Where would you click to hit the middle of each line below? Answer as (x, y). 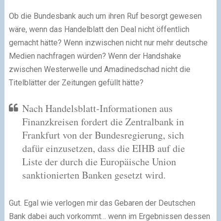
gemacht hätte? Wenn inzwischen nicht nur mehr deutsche (108, 42)
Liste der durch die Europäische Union (99, 161)
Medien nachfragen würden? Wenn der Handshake (95, 56)
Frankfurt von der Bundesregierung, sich (103, 135)
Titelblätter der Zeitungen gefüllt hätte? (76, 82)
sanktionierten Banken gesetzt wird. (94, 175)
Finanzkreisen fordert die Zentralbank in (103, 121)
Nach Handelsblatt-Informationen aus (97, 108)
